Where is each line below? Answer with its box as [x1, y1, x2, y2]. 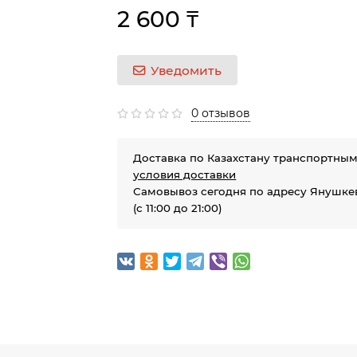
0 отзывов [191, 106, 251, 120]
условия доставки [133, 168, 237, 181]
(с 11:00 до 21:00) [133, 202, 223, 214]
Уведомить [151, 62, 222, 78]
